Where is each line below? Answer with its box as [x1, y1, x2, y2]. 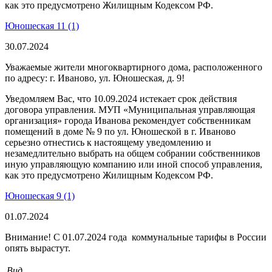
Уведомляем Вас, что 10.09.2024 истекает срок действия [5, 93, 237, 104]
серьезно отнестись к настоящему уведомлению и [5, 137, 211, 148]
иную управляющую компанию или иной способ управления [5, 158, 260, 169]
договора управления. [5, 104, 98, 115]
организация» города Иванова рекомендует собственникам [5, 115, 251, 126]
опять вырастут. [5, 242, 70, 253]
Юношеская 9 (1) [5, 190, 75, 201]
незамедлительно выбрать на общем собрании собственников [5, 148, 260, 158]
